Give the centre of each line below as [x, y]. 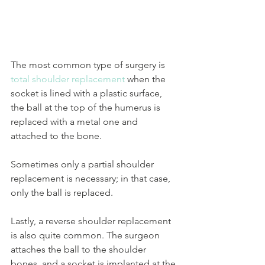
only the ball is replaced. [63, 193]
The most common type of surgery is [89, 65]
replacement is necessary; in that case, [92, 179]
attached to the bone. [57, 136]
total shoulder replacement [68, 79]
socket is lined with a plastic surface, [88, 93]
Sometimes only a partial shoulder [83, 164]
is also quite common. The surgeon [86, 235]
